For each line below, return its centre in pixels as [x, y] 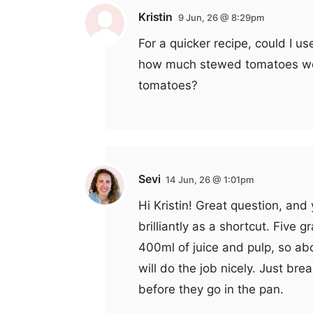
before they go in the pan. [211, 289]
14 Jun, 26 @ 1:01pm [210, 179]
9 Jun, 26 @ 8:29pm [221, 17]
